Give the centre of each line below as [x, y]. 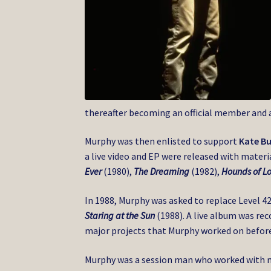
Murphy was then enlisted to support [162, 141]
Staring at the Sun [120, 215]
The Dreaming [162, 171]
